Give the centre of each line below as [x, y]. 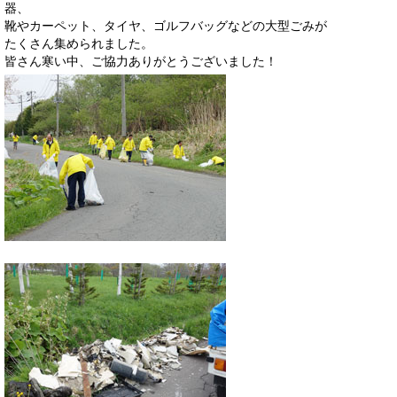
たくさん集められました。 [79, 44]
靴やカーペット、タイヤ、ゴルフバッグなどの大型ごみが [166, 26]
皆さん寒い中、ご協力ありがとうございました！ [141, 62]
